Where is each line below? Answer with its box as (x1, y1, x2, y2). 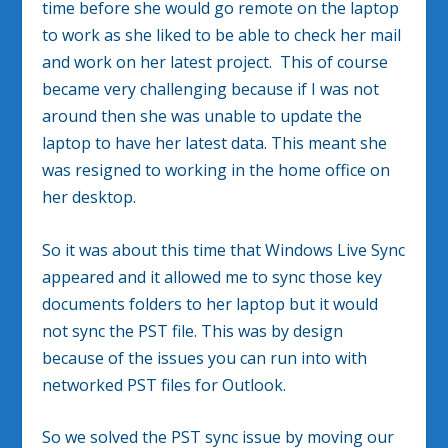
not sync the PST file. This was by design (42, 319, 344, 342)
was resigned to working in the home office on (42, 159, 391, 182)
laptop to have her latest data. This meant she (42, 132, 388, 155)
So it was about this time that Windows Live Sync (42, 238, 406, 261)
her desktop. (42, 186, 137, 209)
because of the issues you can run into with (42, 346, 368, 369)
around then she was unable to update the (42, 105, 363, 128)
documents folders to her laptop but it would (42, 292, 379, 315)
